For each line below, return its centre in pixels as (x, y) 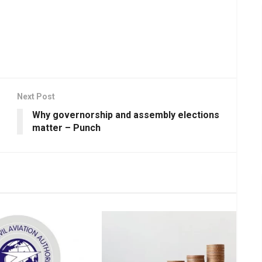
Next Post (36, 96)
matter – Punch (66, 127)
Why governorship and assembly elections (126, 115)
